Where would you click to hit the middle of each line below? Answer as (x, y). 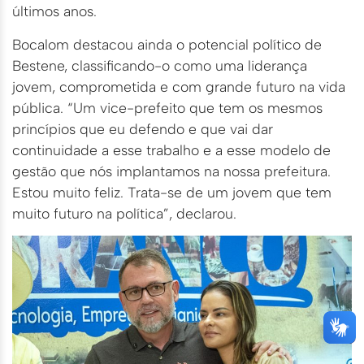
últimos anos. (54, 11)
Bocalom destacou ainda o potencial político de (167, 44)
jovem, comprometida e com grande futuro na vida (179, 86)
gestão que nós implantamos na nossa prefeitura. (171, 171)
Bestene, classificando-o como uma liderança (160, 65)
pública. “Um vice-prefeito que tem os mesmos (167, 107)
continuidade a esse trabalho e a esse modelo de (171, 149)
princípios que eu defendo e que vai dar (143, 128)
